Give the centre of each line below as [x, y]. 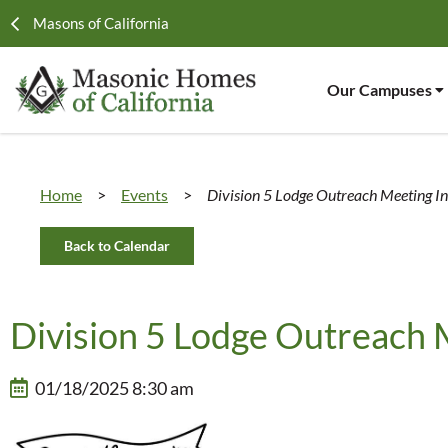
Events [144, 194]
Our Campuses [379, 89]
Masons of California [100, 23]
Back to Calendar [117, 245]
